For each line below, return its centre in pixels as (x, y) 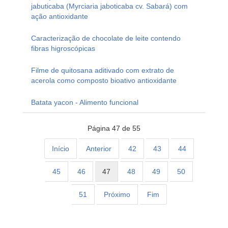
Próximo (117, 195)
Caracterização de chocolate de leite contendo (106, 38)
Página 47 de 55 (114, 129)
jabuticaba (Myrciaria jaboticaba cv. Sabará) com (109, 6)
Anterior (99, 149)
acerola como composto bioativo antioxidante (104, 81)
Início (61, 149)
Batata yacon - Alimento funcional (85, 103)
